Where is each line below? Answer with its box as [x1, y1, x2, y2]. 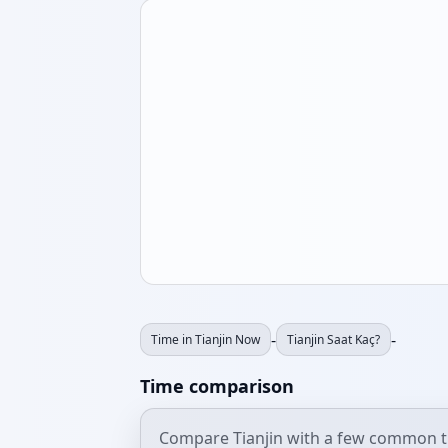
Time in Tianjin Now [151, 331, 260, 348]
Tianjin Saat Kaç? [287, 331, 380, 348]
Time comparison [140, 374, 294, 398]
